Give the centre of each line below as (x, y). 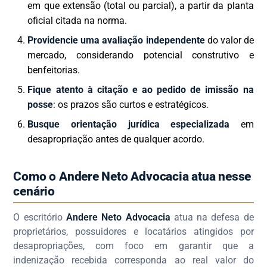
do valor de (229, 41)
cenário (34, 192)
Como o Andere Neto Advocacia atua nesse (132, 177)
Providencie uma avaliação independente (116, 41)
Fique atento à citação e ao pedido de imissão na (141, 90)
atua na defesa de (212, 218)
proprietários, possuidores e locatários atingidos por (133, 232)
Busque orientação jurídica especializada (129, 125)
